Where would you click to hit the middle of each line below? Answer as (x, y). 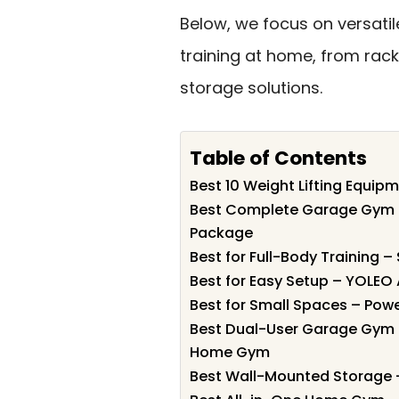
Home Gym (230, 353)
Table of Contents (278, 158)
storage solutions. (251, 87)
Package (221, 233)
